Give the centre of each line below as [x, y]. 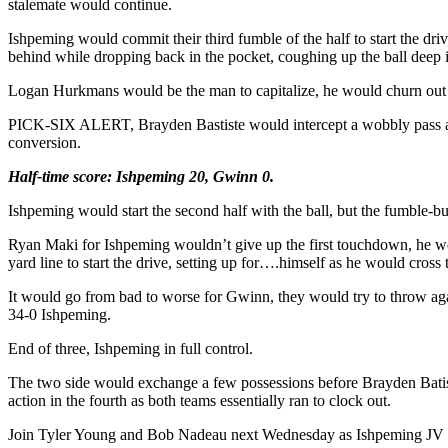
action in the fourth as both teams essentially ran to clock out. [199, 400]
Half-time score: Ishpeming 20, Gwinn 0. [141, 176]
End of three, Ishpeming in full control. [130, 348]
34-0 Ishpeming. [59, 314]
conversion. [44, 142]
